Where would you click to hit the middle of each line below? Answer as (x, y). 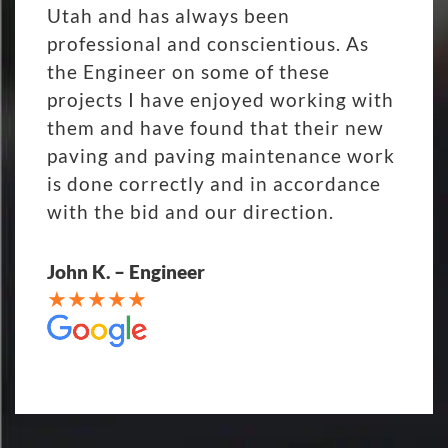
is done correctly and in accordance (214, 184)
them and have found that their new (215, 128)
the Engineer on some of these (188, 72)
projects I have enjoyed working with (220, 100)
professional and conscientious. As (208, 44)
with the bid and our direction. (190, 212)
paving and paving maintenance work (221, 156)
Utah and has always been (168, 16)
